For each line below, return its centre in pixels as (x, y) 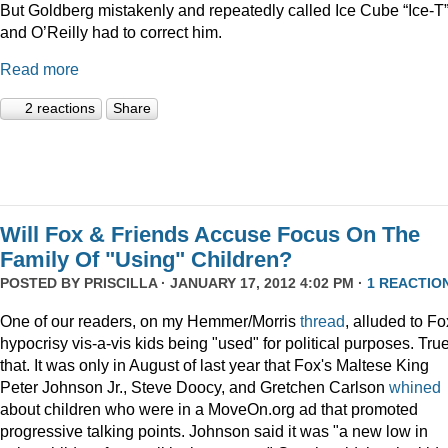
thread (322, 320)
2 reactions (60, 108)
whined (415, 386)
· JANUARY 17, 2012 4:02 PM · (262, 283)
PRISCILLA (120, 283)
